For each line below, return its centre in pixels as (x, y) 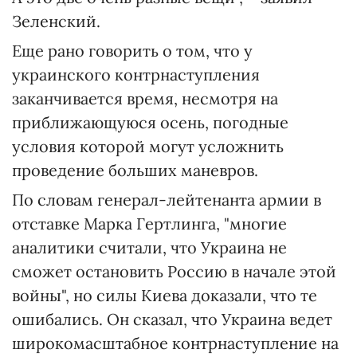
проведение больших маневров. (135, 170)
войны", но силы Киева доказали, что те (165, 295)
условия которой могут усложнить (148, 146)
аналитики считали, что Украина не (149, 247)
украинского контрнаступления (136, 74)
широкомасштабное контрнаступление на (175, 343)
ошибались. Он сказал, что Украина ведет (172, 319)
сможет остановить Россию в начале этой (174, 271)
